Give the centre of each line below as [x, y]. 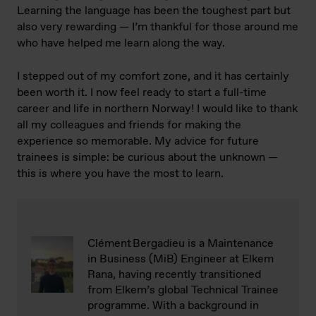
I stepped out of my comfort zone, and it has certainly [153, 77]
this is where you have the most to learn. [120, 174]
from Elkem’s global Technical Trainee [183, 291]
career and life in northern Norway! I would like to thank [157, 109]
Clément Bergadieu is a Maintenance [181, 244]
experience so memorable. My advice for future [138, 142]
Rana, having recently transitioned [174, 275]
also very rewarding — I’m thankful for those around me [158, 28]
